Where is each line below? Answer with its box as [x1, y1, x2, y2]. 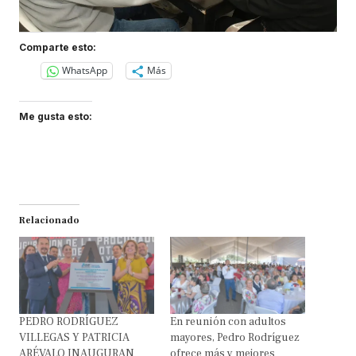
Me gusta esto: [19, 110, 92, 122]
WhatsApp [62, 64, 107, 78]
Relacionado [19, 214, 79, 226]
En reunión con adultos [170, 314, 286, 329]
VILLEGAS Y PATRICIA [19, 330, 130, 345]
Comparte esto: [19, 41, 96, 53]
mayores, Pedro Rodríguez [170, 330, 300, 345]
